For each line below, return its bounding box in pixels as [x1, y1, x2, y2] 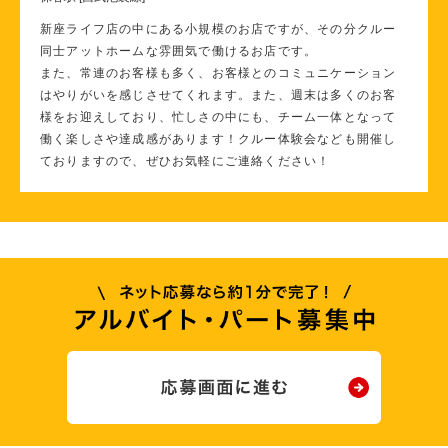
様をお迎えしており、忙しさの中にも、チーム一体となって [40, 109, 397, 124]
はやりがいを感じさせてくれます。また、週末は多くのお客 [40, 87, 397, 102]
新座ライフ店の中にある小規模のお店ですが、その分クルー [40, 21, 397, 36]
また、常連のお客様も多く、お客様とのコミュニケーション [40, 65, 397, 80]
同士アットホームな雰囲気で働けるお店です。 [40, 43, 318, 58]
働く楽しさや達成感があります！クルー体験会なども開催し [40, 131, 397, 146]
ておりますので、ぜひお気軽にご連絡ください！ [40, 153, 331, 168]
